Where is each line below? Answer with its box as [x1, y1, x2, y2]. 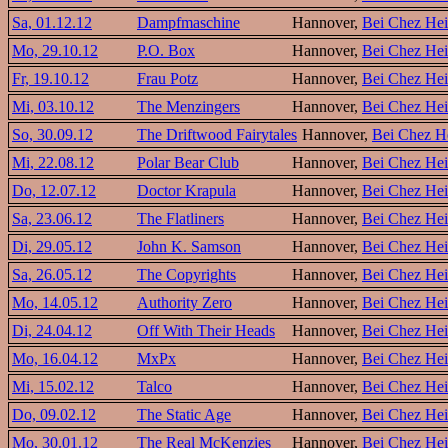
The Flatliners [137, 209, 224, 227]
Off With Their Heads [137, 321, 275, 339]
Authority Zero [137, 293, 232, 311]
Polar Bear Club [137, 153, 239, 171]
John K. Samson [137, 237, 241, 255]
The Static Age [137, 405, 231, 423]
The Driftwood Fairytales [137, 125, 297, 143]
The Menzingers [137, 97, 240, 115]
